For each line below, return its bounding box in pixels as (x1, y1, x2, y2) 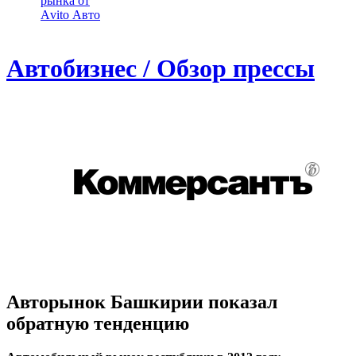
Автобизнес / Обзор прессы (6, 54, 315, 83)
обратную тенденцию (6, 312, 189, 334)
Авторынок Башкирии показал (6, 291, 277, 312)
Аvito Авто (41, 8, 100, 21)
